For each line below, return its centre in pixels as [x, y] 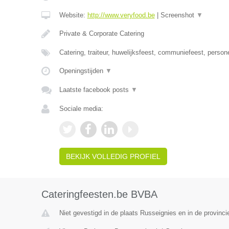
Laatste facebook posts [95, 90]
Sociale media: [81, 109]
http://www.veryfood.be [121, 15]
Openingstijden [82, 71]
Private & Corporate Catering [101, 33]
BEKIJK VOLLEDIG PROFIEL [113, 156]
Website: [73, 15]
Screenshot [178, 15]
